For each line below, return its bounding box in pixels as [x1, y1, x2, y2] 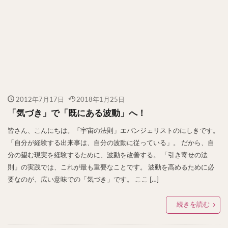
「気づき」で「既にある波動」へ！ [8, 109, 146, 118]
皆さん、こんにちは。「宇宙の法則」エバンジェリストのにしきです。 [8, 127, 219, 134]
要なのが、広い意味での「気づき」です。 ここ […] [8, 176, 159, 183]
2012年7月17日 [15, 96, 64, 103]
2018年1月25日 [76, 96, 125, 103]
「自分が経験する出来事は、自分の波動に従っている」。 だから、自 [8, 139, 214, 147]
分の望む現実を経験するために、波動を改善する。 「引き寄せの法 [8, 151, 208, 159]
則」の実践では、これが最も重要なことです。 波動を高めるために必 [8, 163, 214, 171]
